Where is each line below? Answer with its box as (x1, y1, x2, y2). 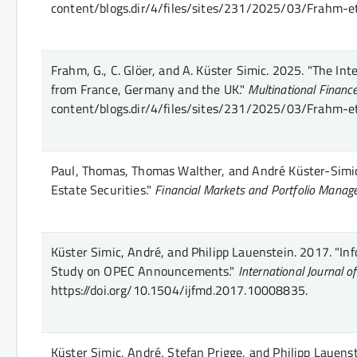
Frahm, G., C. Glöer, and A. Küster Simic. (51, 60, 269, 80)
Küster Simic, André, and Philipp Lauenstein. (51, 241, 297, 261)
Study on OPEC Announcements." (51, 261, 235, 280)
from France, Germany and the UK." (51, 79, 245, 99)
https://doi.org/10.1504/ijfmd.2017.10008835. (51, 280, 308, 300)
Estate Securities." (51, 179, 152, 199)
